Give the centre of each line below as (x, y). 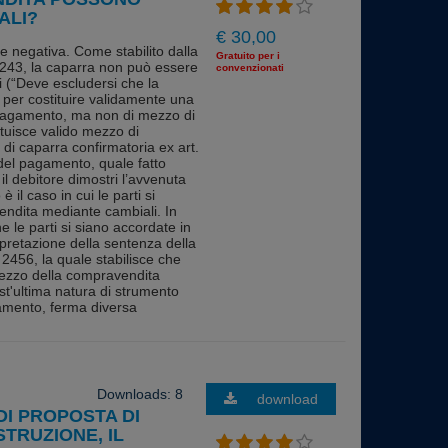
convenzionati (250, 68)
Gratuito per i (248, 56)
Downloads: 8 (139, 394)
